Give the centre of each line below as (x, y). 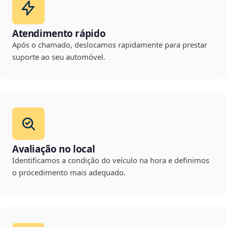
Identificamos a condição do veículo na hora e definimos (111, 160)
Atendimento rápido (59, 34)
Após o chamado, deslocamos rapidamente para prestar (110, 45)
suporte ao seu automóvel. (59, 57)
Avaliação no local (54, 149)
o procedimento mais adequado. (69, 173)
